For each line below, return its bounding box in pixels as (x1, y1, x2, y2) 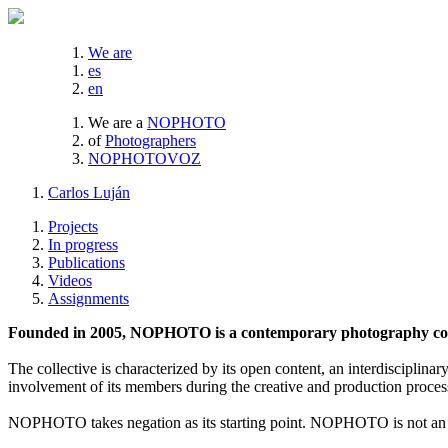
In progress (48, 236, 118, 253)
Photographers (105, 132, 196, 149)
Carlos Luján (48, 184, 130, 201)
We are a (88, 114, 143, 131)
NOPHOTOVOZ (88, 150, 201, 167)
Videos (48, 272, 92, 289)
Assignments (48, 290, 129, 307)
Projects (48, 218, 98, 235)
